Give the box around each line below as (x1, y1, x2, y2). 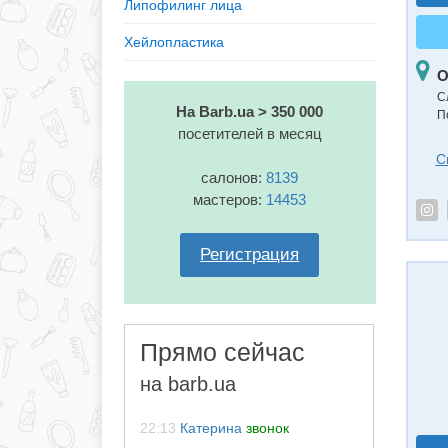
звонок (246, 420, 289, 436)
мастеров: (193, 191, 267, 208)
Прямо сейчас (140, 338, 305, 366)
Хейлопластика (124, 34, 224, 50)
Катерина (180, 420, 242, 436)
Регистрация (200, 245, 300, 264)
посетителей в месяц (177, 125, 322, 142)
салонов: (201, 169, 267, 186)
